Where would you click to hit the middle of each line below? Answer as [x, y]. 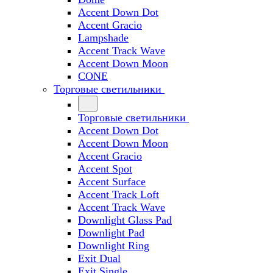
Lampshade [103, 38]
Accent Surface [112, 182]
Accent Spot [105, 169]
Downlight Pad [111, 233]
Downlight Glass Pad [125, 220]
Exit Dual [99, 258]
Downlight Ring [114, 246]
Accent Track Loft [119, 194]
